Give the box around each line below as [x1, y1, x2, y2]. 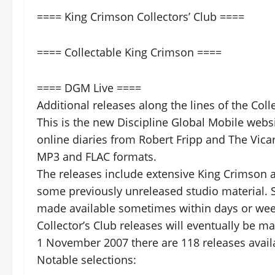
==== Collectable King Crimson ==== [37, 45, 222, 60]
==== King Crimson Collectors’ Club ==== [37, 9, 244, 25]
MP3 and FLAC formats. [37, 149, 157, 165]
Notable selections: [37, 252, 136, 268]
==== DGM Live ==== [37, 80, 141, 96]
